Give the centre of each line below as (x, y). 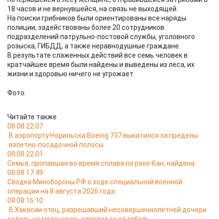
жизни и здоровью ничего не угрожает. (71, 74)
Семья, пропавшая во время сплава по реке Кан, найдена (101, 163)
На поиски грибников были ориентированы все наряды (97, 18)
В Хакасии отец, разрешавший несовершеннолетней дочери (108, 210)
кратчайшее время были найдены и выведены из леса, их (101, 65)
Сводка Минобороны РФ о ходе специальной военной (95, 182)
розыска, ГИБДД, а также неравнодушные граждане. (94, 46)
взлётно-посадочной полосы (55, 145)
